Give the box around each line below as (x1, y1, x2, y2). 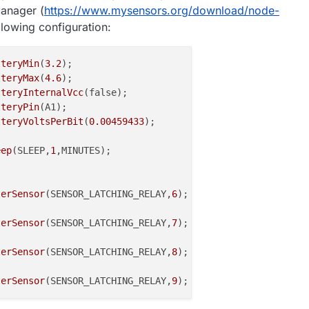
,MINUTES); (56, 144, 111, 156)
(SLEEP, (12, 144, 50, 156)
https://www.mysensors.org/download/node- (44, 3, 279, 17)
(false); (83, 86, 128, 98)
